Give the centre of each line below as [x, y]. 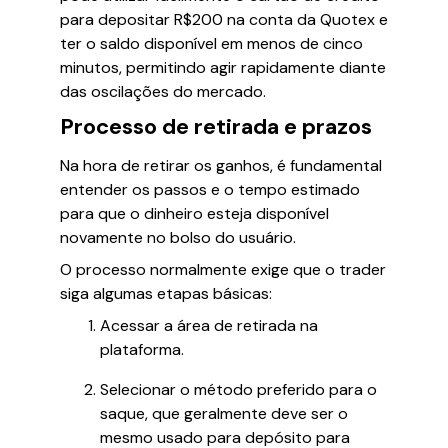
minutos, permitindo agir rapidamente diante [223, 67]
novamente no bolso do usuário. [178, 237]
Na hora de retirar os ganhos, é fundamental [221, 165]
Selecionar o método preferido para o [238, 389]
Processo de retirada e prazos [216, 126]
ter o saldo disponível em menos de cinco [211, 43]
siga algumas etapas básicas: [166, 293]
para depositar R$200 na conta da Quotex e [224, 19]
